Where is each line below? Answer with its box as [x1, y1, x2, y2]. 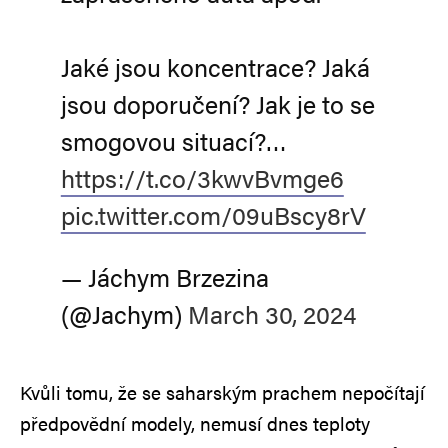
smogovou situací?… [60, 122, 287, 158]
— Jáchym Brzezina [60, 258, 269, 294]
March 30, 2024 [187, 295, 356, 331]
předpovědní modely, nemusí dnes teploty [20, 409, 370, 437]
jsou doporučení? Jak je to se [60, 85, 375, 121]
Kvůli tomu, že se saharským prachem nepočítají [20, 378, 425, 406]
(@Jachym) [60, 295, 188, 331]
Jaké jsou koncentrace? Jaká [60, 48, 370, 84]
